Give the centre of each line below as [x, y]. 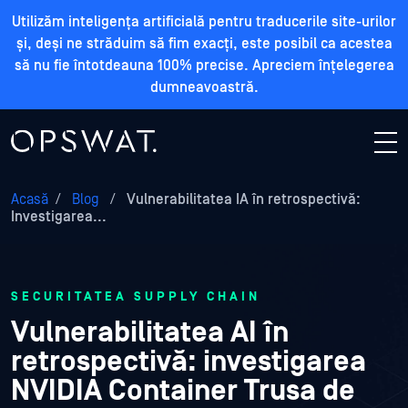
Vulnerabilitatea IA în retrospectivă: [242, 199]
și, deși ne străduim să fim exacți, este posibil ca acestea [204, 44]
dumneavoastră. [204, 87]
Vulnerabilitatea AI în [150, 333]
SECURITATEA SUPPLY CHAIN [136, 297]
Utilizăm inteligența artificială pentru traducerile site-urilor [204, 22]
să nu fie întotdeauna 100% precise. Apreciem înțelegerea [204, 66]
